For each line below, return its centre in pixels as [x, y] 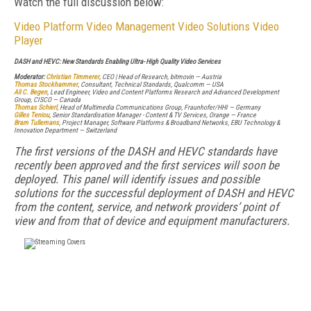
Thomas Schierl [35, 107]
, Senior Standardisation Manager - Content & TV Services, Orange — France [153, 115]
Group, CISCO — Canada [47, 100]
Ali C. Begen [31, 92]
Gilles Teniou [32, 115]
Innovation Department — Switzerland [65, 130]
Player [28, 40]
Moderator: [30, 77]
